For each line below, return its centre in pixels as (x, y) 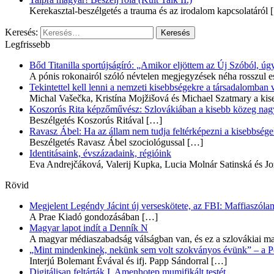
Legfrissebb (28, 44)
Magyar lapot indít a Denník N (89, 228)
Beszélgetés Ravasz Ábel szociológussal (107, 142)
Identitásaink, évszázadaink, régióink (100, 153)
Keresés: (21, 32)
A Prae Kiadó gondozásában (84, 217)
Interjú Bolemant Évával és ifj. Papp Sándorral (119, 261)
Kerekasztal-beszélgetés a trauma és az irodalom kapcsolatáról (149, 10)
